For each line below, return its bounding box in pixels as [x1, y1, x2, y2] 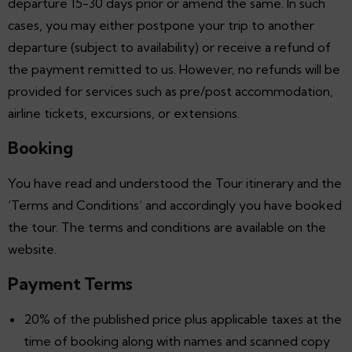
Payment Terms [8, 273, 133, 295]
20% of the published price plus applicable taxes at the [24, 310, 342, 327]
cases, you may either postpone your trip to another [8, 16, 314, 33]
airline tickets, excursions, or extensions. [8, 104, 240, 121]
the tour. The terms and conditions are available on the [8, 218, 326, 235]
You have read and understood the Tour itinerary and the [8, 174, 342, 191]
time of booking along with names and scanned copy [24, 332, 330, 349]
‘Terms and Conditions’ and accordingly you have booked [8, 196, 342, 213]
